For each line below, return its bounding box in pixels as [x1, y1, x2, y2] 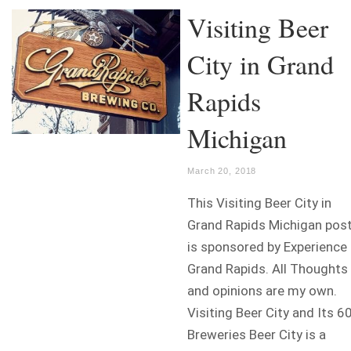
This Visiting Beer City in [187, 195, 331, 212]
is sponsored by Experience [187, 239, 347, 255]
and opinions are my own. [187, 283, 337, 299]
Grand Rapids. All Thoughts [187, 261, 348, 277]
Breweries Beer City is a [187, 327, 326, 343]
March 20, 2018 [187, 166, 257, 176]
